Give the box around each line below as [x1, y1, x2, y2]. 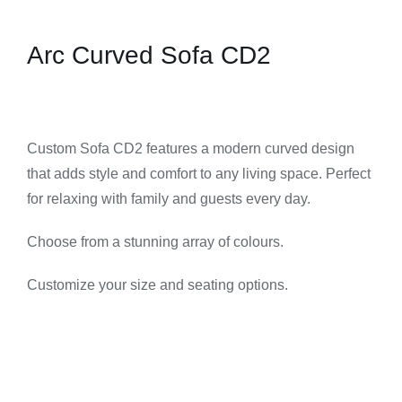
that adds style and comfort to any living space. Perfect [27, 165, 371, 181]
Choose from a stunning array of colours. [27, 233, 284, 249]
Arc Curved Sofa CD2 [27, 40, 271, 69]
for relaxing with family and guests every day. [27, 190, 310, 206]
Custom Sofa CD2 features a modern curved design [27, 140, 354, 156]
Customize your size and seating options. [27, 276, 288, 293]
